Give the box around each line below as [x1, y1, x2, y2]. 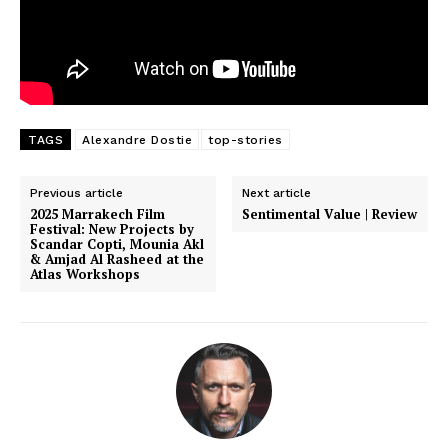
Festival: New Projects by [30, 219, 194, 238]
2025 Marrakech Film [30, 204, 165, 223]
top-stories [208, 132, 283, 147]
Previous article [30, 185, 123, 200]
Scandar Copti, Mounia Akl [30, 234, 204, 253]
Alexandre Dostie [82, 132, 192, 147]
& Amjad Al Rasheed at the [30, 249, 204, 268]
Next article [242, 185, 312, 200]
